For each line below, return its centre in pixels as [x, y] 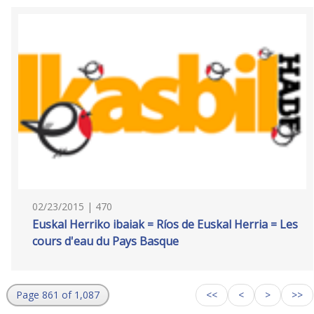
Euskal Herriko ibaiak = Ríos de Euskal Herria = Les [165, 224]
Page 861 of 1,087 [58, 295]
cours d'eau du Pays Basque [105, 241]
